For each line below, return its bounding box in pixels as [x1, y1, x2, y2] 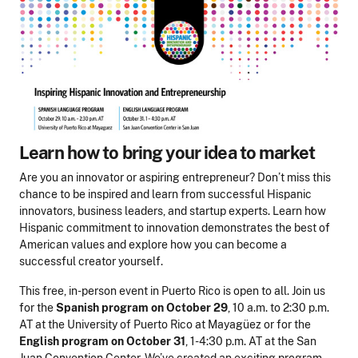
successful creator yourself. [19, 255, 165, 268]
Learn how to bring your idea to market [19, 142, 315, 164]
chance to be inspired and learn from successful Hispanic [19, 188, 312, 201]
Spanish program [56, 301, 149, 315]
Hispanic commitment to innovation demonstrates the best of [19, 221, 330, 235]
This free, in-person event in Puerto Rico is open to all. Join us [19, 284, 325, 298]
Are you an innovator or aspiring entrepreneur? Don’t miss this [19, 171, 331, 185]
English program [19, 335, 109, 348]
